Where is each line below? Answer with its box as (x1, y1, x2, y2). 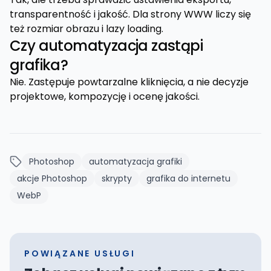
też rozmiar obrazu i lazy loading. (10, 22, 163, 36)
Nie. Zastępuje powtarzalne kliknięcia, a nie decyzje (10, 75, 249, 90)
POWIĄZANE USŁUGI (24, 247, 135, 260)
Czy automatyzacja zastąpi (10, 36, 203, 56)
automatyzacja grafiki (89, 155, 182, 168)
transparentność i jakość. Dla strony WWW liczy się (10, 7, 251, 22)
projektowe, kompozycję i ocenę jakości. (10, 90, 200, 104)
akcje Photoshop (17, 172, 87, 185)
